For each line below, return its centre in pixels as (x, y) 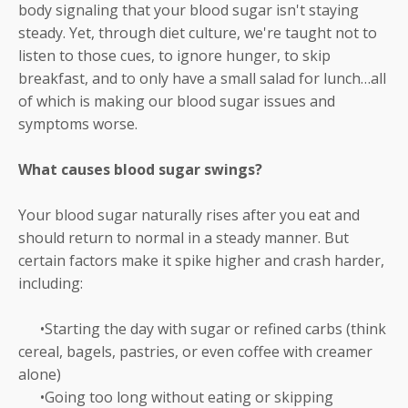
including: (51, 283)
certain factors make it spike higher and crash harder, (201, 260)
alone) (40, 374)
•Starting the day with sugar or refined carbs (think (202, 328)
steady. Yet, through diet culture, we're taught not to (198, 32)
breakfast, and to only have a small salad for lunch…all (202, 78)
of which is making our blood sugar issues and (177, 101)
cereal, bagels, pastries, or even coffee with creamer (195, 351)
